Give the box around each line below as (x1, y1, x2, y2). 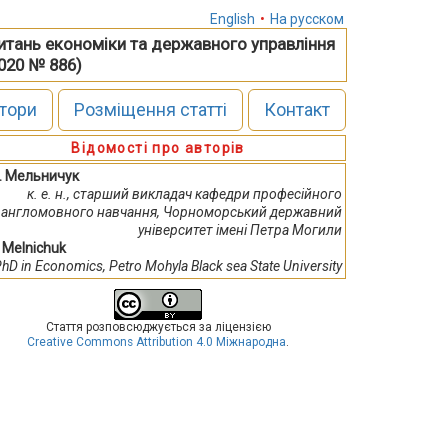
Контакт (263, 99, 330, 120)
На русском (269, 11, 344, 27)
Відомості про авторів (71, 140, 245, 156)
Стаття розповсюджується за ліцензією (45, 320, 271, 334)
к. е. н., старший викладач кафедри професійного (27, 186, 343, 202)
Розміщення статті (73, 99, 227, 120)
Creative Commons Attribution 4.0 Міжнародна (27, 335, 287, 349)
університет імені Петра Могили (138, 222, 343, 238)
